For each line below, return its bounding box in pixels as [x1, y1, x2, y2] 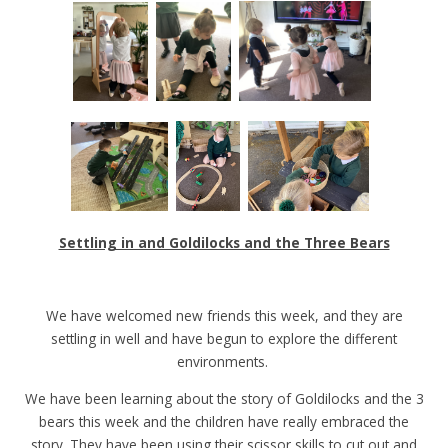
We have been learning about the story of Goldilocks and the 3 [24, 388, 424, 408]
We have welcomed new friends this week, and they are [45, 306, 403, 326]
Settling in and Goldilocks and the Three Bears [58, 233, 390, 253]
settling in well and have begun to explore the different [51, 329, 397, 349]
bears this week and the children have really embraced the [39, 411, 409, 431]
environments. [176, 352, 272, 372]
